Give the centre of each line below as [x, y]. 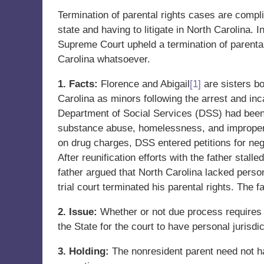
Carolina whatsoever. [104, 59]
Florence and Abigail [144, 84]
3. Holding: [83, 251]
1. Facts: [78, 84]
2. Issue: [79, 212]
